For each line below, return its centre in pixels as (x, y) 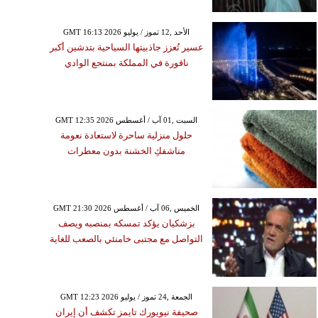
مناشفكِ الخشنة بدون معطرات (127, 151)
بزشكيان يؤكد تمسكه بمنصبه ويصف (126, 224)
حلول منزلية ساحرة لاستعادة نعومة (127, 136)
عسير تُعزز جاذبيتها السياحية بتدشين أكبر (126, 47)
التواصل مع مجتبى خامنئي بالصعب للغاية (127, 239)
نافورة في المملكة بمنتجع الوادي (126, 62)
